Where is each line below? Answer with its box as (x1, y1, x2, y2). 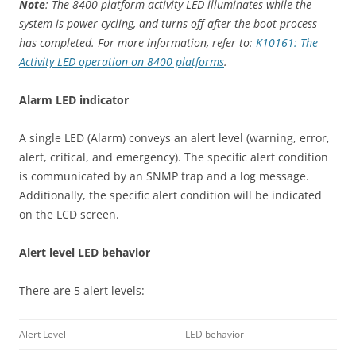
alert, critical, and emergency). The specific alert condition (19, 149, 328, 164)
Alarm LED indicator (19, 92, 129, 107)
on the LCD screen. (19, 207, 119, 222)
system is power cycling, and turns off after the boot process (19, 16, 317, 31)
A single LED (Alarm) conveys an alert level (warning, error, (19, 130, 330, 145)
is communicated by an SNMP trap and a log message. (19, 168, 309, 184)
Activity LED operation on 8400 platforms (19, 54, 224, 69)
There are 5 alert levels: (19, 283, 145, 298)
